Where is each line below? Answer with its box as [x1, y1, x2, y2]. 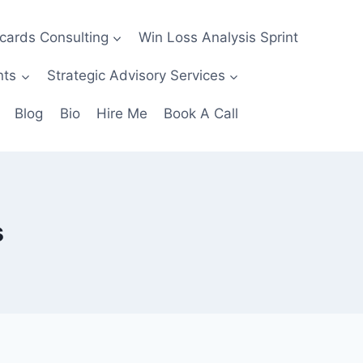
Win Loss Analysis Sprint [139, 28, 299, 45]
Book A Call [164, 105, 239, 122]
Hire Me [96, 105, 147, 122]
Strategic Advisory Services [46, 66, 225, 83]
